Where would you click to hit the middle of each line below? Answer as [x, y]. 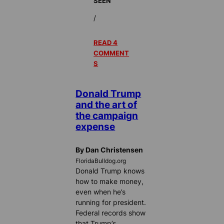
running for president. [111, 202]
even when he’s [101, 191]
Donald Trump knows [110, 170]
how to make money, [110, 181]
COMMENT [111, 53]
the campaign [107, 116]
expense [95, 127]
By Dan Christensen [109, 149]
